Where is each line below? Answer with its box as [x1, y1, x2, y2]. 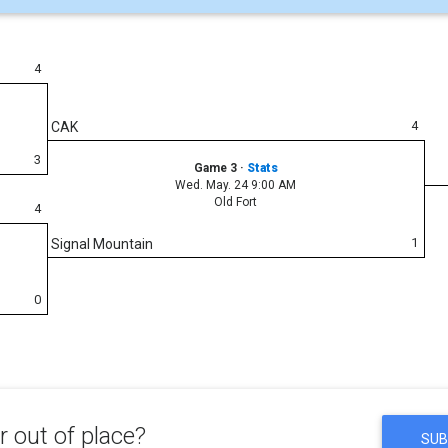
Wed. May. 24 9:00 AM [175, 177, 296, 192]
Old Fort [214, 194, 257, 209]
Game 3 [193, 160, 240, 175]
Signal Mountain [51, 235, 153, 252]
